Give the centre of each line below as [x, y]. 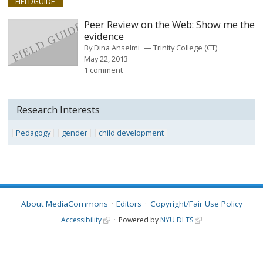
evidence [104, 36]
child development [131, 133]
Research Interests [58, 110]
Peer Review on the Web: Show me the [170, 24]
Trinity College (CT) [186, 47]
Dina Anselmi [117, 47]
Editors [129, 204]
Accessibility [82, 220]
